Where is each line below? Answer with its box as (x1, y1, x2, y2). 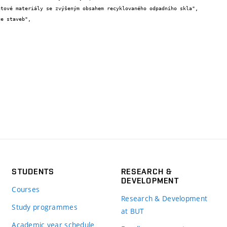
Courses (12, 184, 40, 194)
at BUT (121, 206, 144, 216)
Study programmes (12, 202, 78, 212)
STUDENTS (12, 166, 55, 176)
